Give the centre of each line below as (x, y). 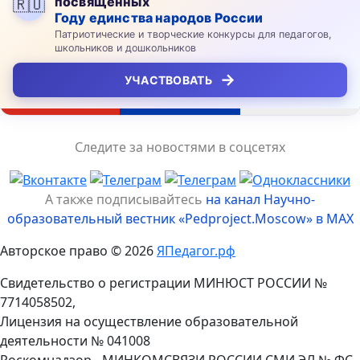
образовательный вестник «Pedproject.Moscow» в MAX (180, 219)
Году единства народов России (159, 17)
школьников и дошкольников (125, 47)
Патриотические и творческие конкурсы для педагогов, (193, 34)
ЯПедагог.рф (196, 251)
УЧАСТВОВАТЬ (168, 80)
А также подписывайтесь (125, 200)
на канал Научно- (260, 200)
